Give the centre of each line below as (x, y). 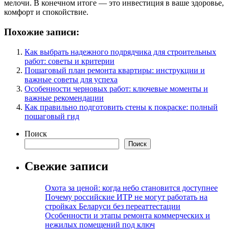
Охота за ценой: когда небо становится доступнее (131, 188)
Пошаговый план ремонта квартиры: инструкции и (115, 70)
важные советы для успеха (71, 79)
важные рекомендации (64, 98)
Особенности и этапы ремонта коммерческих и (128, 215)
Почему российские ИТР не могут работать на (126, 197)
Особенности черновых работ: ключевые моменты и (116, 88)
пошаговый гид (52, 116)
